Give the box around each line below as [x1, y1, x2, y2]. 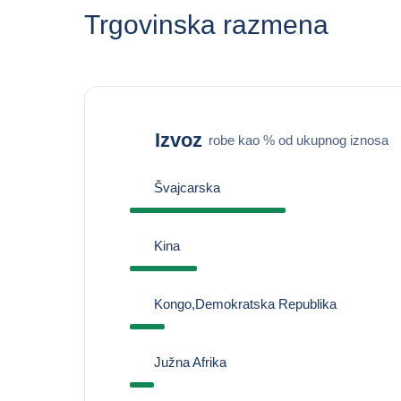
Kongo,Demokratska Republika [153, 296, 337, 311]
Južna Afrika [153, 354, 226, 370]
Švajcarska [153, 180, 220, 195]
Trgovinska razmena [83, 10, 328, 39]
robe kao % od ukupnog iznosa [208, 132, 388, 148]
